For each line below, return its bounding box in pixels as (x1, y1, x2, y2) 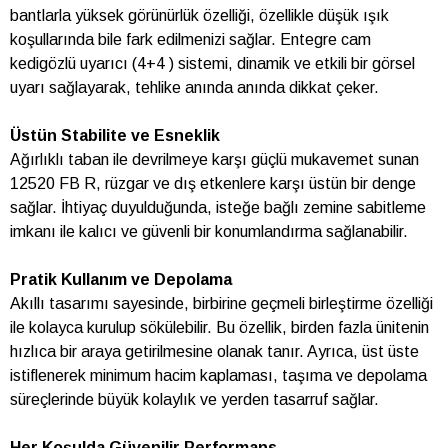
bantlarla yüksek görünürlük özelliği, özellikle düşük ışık (10, 7, 389, 25)
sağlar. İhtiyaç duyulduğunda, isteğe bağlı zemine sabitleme (10, 199, 426, 217)
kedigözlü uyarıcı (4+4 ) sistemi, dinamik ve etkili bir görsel (10, 55, 415, 73)
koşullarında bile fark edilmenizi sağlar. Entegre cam (10, 31, 371, 49)
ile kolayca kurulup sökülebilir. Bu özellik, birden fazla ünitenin (10, 319, 429, 337)
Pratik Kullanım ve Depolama (10, 271, 232, 289)
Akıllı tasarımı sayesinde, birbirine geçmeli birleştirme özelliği (10, 295, 433, 313)
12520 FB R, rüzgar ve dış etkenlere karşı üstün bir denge (10, 175, 416, 193)
